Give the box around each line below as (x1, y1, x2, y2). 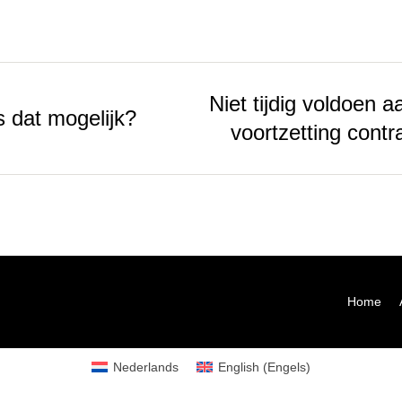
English (217, 360, 259, 375)
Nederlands (113, 360, 179, 375)
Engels (267, 360, 306, 375)
